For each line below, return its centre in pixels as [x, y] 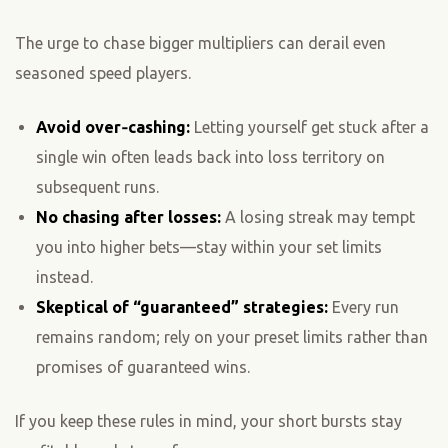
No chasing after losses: [128, 217]
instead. [64, 277]
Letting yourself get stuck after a [309, 127]
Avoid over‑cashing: [112, 127]
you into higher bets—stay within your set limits [208, 247]
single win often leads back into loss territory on [210, 157]
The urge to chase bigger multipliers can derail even [200, 43]
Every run [363, 307]
